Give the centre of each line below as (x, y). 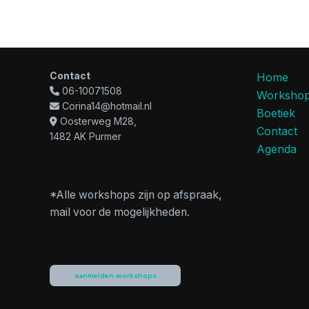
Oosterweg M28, (97, 121)
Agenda (277, 149)
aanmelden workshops (115, 275)
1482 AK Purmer (86, 137)
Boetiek (276, 113)
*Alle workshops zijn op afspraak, (136, 195)
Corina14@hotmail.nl (107, 106)
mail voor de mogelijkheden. (120, 212)
